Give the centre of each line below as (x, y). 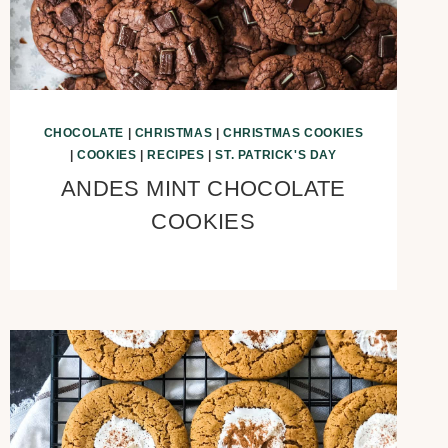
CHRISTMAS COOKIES (293, 133)
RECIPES (176, 155)
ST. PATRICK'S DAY (276, 155)
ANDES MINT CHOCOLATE (203, 189)
